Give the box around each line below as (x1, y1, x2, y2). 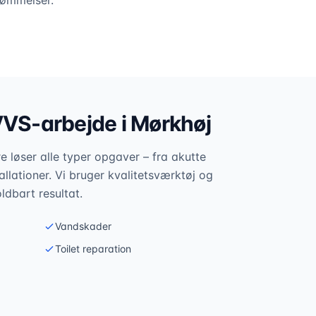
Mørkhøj (130, 111, 211, 136)
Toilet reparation (55, 243, 131, 255)
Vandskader (55, 220, 111, 232)
